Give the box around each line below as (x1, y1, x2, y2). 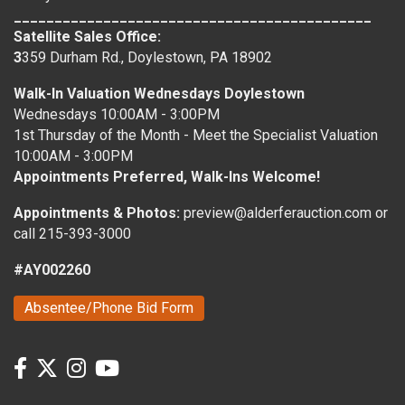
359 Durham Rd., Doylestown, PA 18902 (22, 49, 272, 67)
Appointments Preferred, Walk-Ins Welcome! (14, 168, 320, 186)
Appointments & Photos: (14, 204, 184, 222)
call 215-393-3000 (14, 225, 131, 243)
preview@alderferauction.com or (184, 204, 388, 222)
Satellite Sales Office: (14, 28, 161, 46)
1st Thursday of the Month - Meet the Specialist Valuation (14, 127, 378, 145)
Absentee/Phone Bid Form (24, 299, 193, 317)
